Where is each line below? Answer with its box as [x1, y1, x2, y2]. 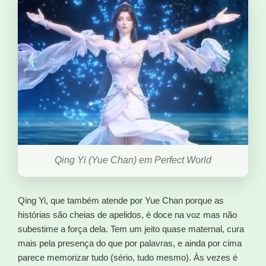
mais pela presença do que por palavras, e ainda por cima [18, 238, 242, 249]
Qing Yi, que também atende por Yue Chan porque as [18, 195, 224, 206]
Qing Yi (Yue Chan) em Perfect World [55, 155, 211, 166]
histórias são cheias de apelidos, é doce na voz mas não [18, 210, 237, 220]
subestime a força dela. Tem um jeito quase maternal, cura [18, 224, 244, 235]
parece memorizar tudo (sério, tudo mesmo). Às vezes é [18, 252, 237, 263]
